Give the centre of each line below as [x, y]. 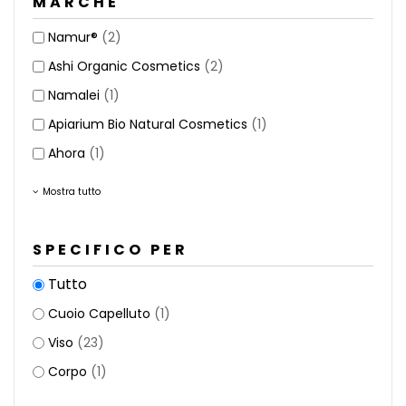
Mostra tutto [72, 191]
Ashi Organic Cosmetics [126, 66]
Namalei [76, 95]
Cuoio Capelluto [101, 313]
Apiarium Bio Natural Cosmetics [150, 124]
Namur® [75, 37]
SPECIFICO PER [111, 249]
